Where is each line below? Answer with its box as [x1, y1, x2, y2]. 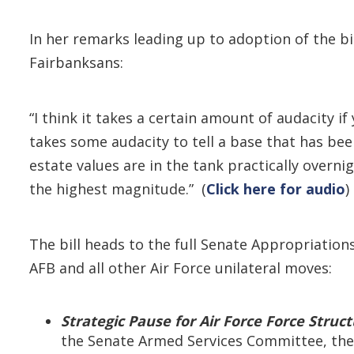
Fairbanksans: [29, 53, 123, 72]
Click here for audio [206, 179, 345, 198]
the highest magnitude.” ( [29, 179, 206, 198]
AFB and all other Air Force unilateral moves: [29, 258, 332, 277]
